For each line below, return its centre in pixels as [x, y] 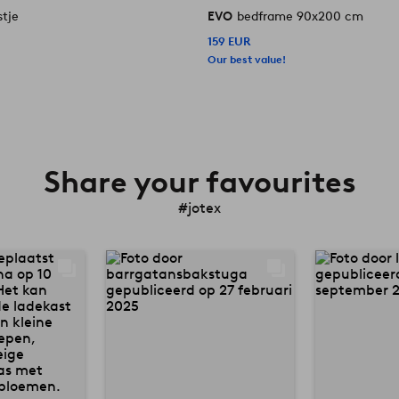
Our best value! [247, 59]
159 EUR [229, 41]
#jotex [199, 208]
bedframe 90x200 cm [301, 16]
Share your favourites [199, 181]
